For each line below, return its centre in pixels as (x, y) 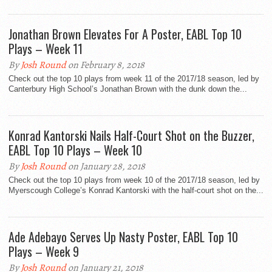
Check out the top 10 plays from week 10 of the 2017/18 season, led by (134, 180)
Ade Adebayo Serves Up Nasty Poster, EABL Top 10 (123, 237)
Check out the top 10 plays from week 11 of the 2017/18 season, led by (134, 79)
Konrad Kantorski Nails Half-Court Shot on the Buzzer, (131, 136)
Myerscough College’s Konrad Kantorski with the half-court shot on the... (136, 191)
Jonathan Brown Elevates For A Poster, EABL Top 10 (125, 34)
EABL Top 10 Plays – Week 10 (75, 150)
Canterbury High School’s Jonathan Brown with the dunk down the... (128, 89)
